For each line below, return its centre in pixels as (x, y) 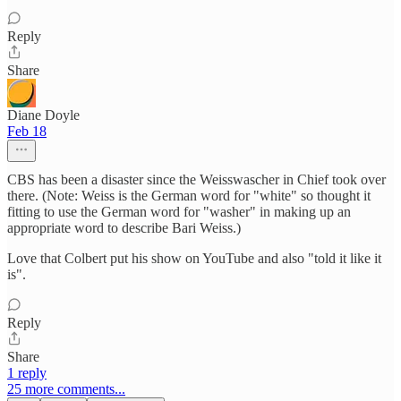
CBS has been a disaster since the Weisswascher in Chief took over (196, 179)
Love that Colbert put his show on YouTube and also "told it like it (194, 258)
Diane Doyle (43, 115)
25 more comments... (66, 388)
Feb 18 (27, 131)
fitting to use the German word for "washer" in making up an (179, 211)
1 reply (27, 372)
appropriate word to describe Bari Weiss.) (124, 227)
